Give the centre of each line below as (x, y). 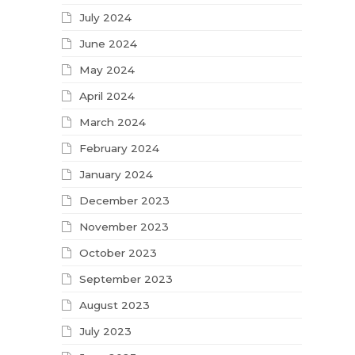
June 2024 (109, 44)
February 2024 (120, 149)
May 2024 (107, 70)
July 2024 (106, 18)
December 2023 (125, 201)
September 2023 (126, 279)
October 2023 (118, 253)
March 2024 (113, 122)
